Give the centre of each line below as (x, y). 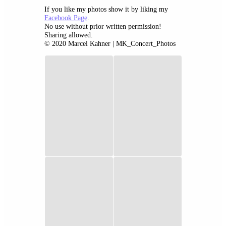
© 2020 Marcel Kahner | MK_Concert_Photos (110, 44)
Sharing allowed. (69, 35)
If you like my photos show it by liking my (106, 9)
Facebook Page (66, 18)
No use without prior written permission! (103, 26)
